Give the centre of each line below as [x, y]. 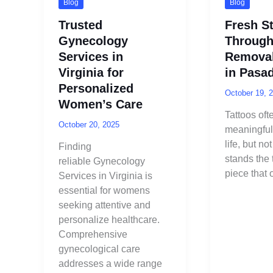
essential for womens [104, 191]
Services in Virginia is [105, 176]
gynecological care [99, 249]
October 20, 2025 [89, 124]
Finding [75, 147]
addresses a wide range [110, 264]
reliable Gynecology [102, 161]
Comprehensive [93, 235]
